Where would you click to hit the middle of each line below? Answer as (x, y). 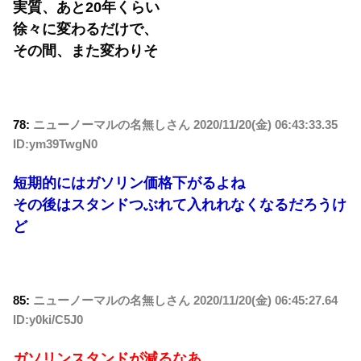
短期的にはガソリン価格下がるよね (129, 183)
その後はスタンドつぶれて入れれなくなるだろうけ (180, 204)
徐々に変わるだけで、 (85, 29)
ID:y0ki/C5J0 (48, 320)
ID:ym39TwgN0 (55, 144)
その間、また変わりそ (85, 51)
